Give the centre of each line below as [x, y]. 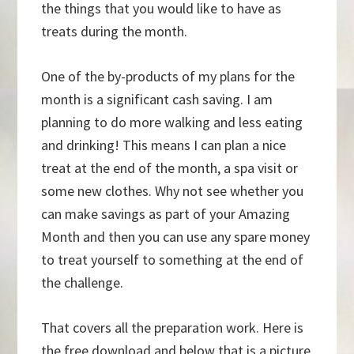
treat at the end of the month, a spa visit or [170, 168]
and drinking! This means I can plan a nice [164, 145]
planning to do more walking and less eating [172, 122]
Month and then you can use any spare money [176, 237]
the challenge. [83, 283]
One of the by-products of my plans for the [168, 77]
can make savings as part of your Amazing [166, 214]
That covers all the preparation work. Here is [173, 328]
